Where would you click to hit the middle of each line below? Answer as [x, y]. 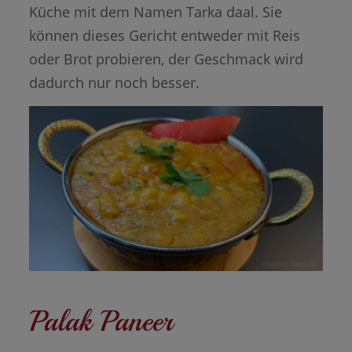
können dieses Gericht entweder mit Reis [164, 35]
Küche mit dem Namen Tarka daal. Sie [155, 11]
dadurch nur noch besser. [114, 82]
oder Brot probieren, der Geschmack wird [166, 59]
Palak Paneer [101, 321]
